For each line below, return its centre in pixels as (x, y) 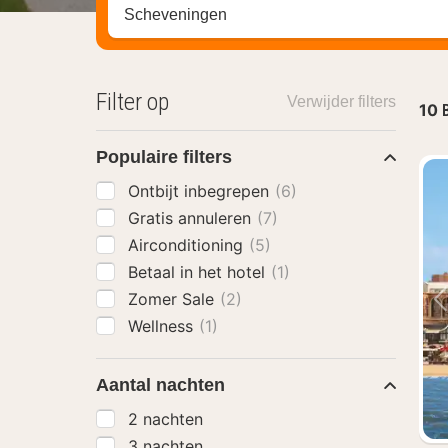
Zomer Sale (173, 299)
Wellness (163, 326)
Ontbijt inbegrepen (201, 191)
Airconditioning (188, 245)
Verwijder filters (341, 101)
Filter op (132, 102)
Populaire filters (164, 157)
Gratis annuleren (192, 218)
